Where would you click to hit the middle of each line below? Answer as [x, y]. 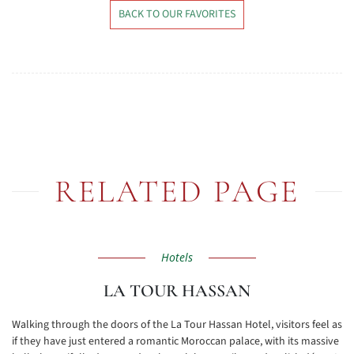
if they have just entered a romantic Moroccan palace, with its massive [175, 341]
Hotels [177, 257]
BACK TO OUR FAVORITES [177, 14]
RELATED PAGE [177, 191]
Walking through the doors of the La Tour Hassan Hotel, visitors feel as [177, 325]
